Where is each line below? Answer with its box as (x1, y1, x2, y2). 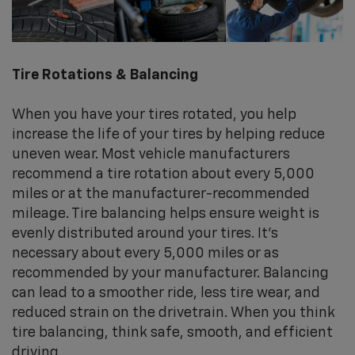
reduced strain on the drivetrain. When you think (12, 306, 335, 321)
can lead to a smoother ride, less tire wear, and (12, 286, 320, 301)
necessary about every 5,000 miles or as (12, 246, 279, 261)
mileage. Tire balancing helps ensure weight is (12, 207, 319, 222)
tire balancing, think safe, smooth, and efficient (12, 326, 333, 341)
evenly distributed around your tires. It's (12, 227, 278, 242)
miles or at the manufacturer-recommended (12, 187, 310, 202)
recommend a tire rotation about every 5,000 (12, 167, 315, 182)
